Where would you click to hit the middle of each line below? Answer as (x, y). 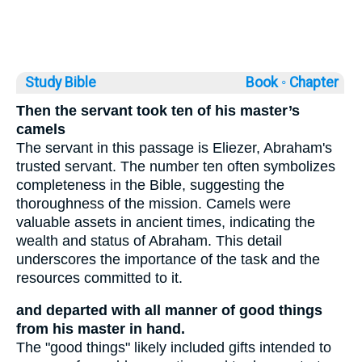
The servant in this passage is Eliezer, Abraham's (174, 147)
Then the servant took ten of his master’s (158, 110)
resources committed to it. (99, 278)
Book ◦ (266, 82)
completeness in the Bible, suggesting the (150, 185)
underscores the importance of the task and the (168, 259)
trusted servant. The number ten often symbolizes (176, 166)
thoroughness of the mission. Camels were (154, 203)
